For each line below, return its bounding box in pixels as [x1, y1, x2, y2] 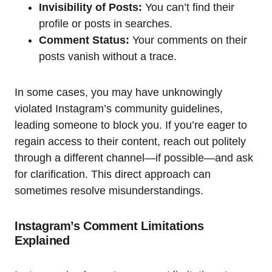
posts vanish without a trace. [39, 50, 177, 63]
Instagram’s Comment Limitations [15, 219, 204, 233]
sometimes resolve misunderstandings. [15, 184, 203, 197]
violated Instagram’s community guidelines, [15, 102, 223, 115]
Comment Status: [39, 33, 129, 46]
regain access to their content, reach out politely [15, 135, 246, 148]
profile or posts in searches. [39, 17, 172, 30]
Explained [15, 233, 70, 247]
